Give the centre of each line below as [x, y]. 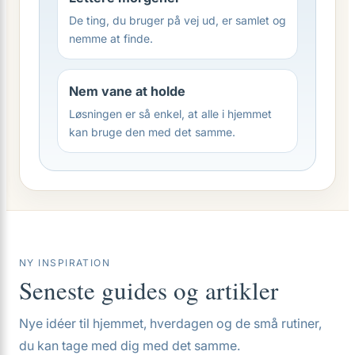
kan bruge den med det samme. [152, 132]
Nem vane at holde [127, 91]
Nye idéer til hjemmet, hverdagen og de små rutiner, [170, 323]
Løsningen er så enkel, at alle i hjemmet [170, 114]
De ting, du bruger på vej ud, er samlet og [177, 20]
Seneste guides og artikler [149, 290]
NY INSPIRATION [65, 263]
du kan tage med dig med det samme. [130, 345]
